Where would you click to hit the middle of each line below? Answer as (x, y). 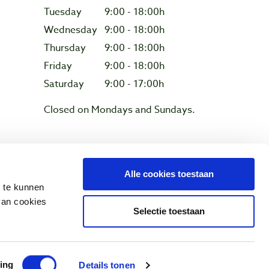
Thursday (66, 48)
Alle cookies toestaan (169, 174)
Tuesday (63, 12)
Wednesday (72, 30)
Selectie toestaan (169, 211)
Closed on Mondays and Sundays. (119, 110)
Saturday (65, 84)
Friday (59, 66)
